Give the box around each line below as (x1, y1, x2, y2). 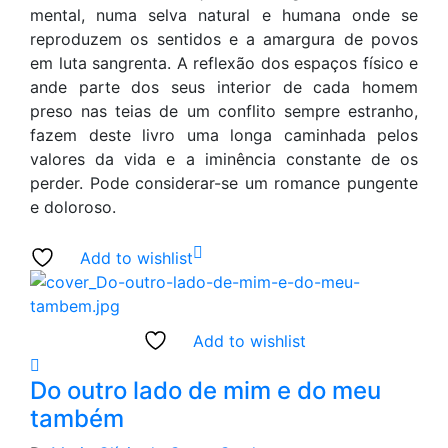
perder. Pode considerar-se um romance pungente (30, 172, 418, 193)
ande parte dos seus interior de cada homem (30, 76, 418, 97)
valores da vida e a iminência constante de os (30, 148, 418, 169)
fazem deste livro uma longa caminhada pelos (30, 124, 418, 145)
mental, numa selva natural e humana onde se (30, 4, 418, 25)
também (30, 403, 124, 433)
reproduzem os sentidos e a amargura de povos (30, 28, 418, 49)
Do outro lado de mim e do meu (30, 375, 381, 405)
